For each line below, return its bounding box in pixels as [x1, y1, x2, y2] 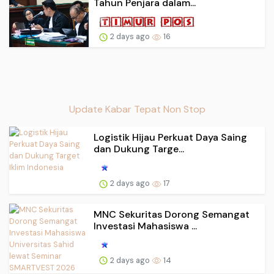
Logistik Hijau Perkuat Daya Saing [94, 131, 247, 144]
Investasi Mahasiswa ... [94, 219, 197, 232]
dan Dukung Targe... [94, 143, 184, 156]
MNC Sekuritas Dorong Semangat [94, 207, 250, 221]
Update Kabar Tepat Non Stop [68, 103, 206, 116]
